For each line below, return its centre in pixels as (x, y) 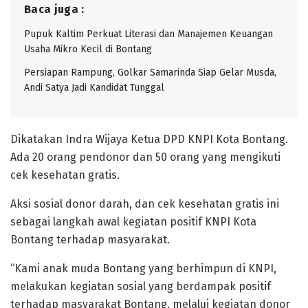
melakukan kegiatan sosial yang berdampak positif (141, 286)
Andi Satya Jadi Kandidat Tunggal (94, 87)
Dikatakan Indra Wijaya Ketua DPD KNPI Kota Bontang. (149, 139)
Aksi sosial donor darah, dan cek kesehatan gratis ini (145, 203)
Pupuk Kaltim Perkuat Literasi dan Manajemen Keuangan (148, 34)
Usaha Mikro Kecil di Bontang (88, 49)
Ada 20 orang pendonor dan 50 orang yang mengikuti (145, 157)
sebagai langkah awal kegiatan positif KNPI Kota (133, 221)
